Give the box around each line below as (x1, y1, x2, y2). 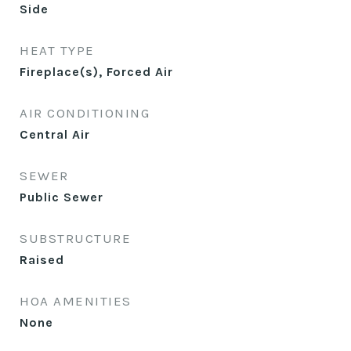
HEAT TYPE (20, 42, 95, 58)
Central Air (20, 127, 90, 142)
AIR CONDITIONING (20, 105, 150, 121)
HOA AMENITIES (20, 293, 132, 309)
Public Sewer (20, 190, 103, 204)
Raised (20, 252, 64, 267)
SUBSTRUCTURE (20, 230, 131, 246)
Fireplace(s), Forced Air (20, 64, 173, 79)
